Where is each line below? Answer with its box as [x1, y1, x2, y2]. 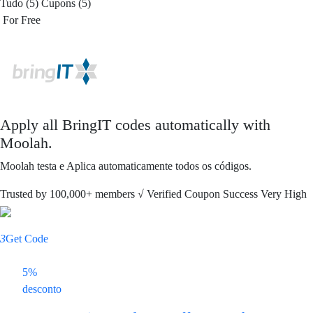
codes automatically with [111, 117, 270, 133]
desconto [22, 283, 61, 295]
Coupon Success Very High [184, 188, 307, 200]
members [95, 188, 135, 200]
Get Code [6, 233, 48, 245]
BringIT [62, 117, 111, 133]
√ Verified [138, 188, 182, 200]
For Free [3, 14, 41, 26]
